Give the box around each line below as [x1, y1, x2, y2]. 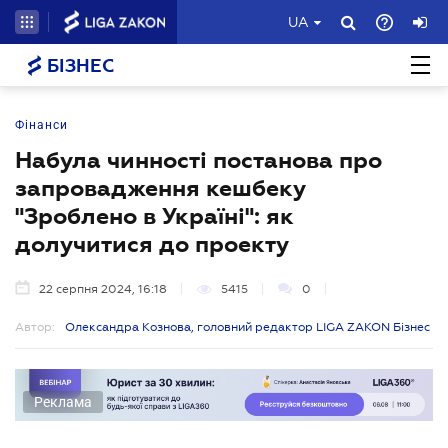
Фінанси [15, 118, 68, 132]
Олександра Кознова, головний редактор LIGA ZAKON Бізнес [65, 320, 430, 334]
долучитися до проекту [15, 231, 289, 257]
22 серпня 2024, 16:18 [39, 282, 167, 296]
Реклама [34, 393, 92, 410]
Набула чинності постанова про [15, 147, 382, 173]
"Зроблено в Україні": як [15, 203, 294, 229]
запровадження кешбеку [15, 175, 306, 201]
